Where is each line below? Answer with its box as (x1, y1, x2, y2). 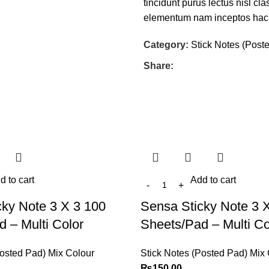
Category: (144, 40, 189, 50)
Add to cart (190, 175, 236, 186)
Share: (144, 61, 174, 71)
